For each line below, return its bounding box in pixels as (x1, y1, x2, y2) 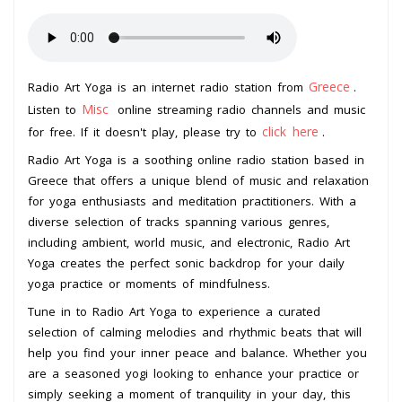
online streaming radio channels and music (112, 100, 365, 118)
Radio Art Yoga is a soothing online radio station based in (28, 151, 364, 168)
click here (262, 122, 319, 140)
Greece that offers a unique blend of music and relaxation (28, 171, 369, 188)
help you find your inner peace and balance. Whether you (28, 344, 367, 361)
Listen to (28, 100, 82, 118)
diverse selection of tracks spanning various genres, (28, 213, 329, 230)
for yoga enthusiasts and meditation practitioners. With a (28, 192, 356, 209)
